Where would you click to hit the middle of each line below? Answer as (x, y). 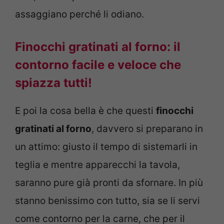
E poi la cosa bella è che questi (85, 110)
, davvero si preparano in (147, 128)
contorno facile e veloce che (98, 64)
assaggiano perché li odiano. (79, 14)
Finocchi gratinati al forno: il (98, 46)
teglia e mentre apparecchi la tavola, (97, 164)
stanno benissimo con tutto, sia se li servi (107, 200)
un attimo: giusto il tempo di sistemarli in (106, 146)
